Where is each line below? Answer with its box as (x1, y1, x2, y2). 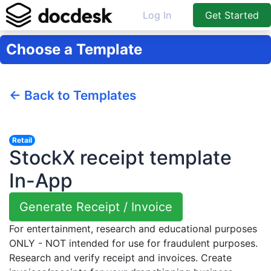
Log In (142, 8, 171, 21)
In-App (9, 168, 73, 192)
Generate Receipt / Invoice (19, 199, 172, 214)
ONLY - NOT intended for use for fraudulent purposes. (9, 237, 258, 249)
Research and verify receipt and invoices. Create (9, 251, 232, 264)
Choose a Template (6, 40, 142, 58)
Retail (11, 135, 32, 145)
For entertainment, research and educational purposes (9, 222, 257, 235)
